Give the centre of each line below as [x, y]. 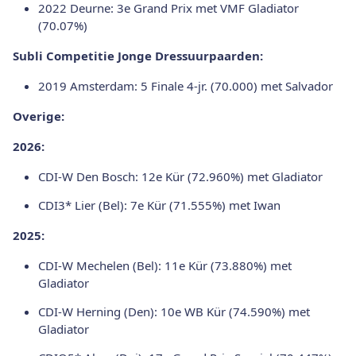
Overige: [39, 116]
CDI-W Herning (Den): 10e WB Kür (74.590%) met [174, 311]
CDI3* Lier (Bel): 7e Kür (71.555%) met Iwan [159, 205]
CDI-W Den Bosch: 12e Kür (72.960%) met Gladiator [180, 176]
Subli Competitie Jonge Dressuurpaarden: [138, 55]
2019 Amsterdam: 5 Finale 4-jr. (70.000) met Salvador [186, 85]
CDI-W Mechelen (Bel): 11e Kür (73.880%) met [165, 265]
